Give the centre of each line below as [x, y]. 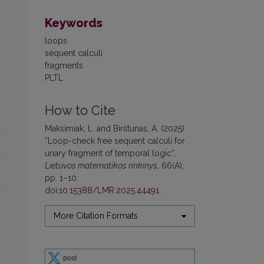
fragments [64, 66]
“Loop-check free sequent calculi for [115, 141]
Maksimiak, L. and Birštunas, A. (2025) [115, 129]
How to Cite [80, 111]
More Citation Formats [96, 216]
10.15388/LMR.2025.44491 [109, 191]
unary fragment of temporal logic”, [110, 154]
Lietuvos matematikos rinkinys [101, 166]
